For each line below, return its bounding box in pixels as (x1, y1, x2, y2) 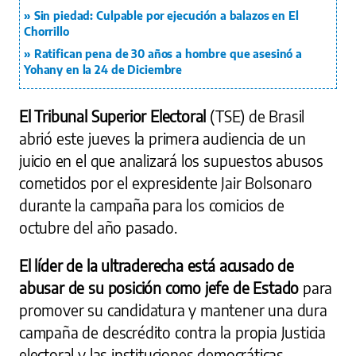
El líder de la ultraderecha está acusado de (19, 255, 294, 275)
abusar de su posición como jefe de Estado (19, 277, 304, 297)
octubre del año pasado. (19, 217, 177, 237)
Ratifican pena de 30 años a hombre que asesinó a (33, 46, 303, 60)
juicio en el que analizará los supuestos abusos (19, 150, 324, 170)
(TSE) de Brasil (210, 106, 305, 126)
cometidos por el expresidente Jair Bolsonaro (19, 172, 312, 192)
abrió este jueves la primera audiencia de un (19, 128, 306, 148)
